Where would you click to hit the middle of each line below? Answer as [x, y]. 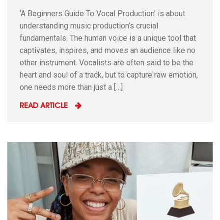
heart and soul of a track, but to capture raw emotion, [109, 75]
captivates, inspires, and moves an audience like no [108, 50]
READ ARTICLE [44, 106]
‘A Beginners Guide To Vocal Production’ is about [102, 13]
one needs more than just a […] [71, 87]
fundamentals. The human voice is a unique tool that [108, 38]
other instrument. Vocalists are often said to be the [107, 62]
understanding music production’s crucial [89, 26]
